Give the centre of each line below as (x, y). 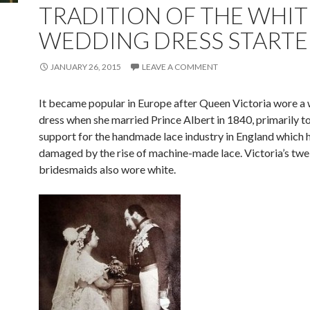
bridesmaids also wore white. (107, 169)
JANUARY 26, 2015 (86, 67)
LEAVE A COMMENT (180, 67)
